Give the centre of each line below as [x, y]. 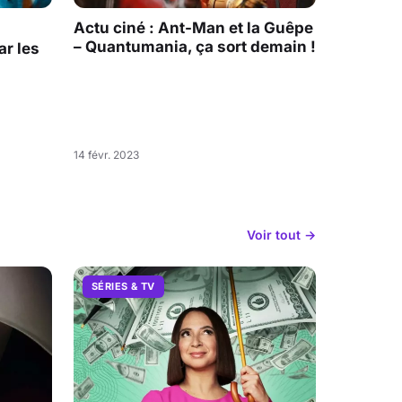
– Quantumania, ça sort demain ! [195, 46]
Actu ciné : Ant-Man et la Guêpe [193, 27]
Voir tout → [281, 234]
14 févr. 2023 [106, 155]
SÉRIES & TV [123, 287]
